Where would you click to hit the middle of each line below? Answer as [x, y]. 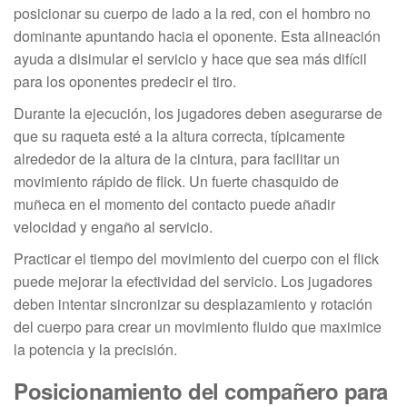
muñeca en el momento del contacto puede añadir [174, 204]
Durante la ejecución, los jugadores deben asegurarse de [198, 114]
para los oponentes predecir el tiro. [125, 82]
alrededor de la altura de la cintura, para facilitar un [177, 159]
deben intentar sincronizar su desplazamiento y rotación [193, 304]
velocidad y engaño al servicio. [113, 227]
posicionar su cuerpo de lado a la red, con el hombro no [192, 14]
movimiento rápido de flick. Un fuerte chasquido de [176, 182]
